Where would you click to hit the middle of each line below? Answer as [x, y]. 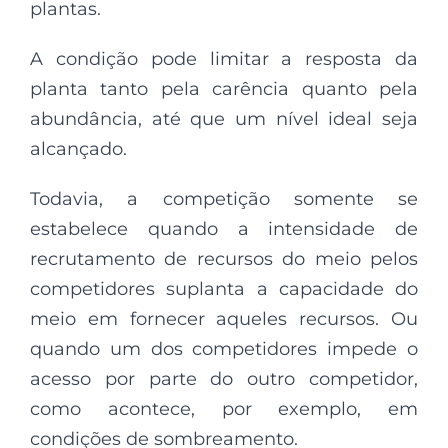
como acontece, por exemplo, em [224, 409]
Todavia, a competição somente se [224, 199]
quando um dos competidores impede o [224, 349]
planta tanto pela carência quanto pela [224, 89]
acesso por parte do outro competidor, [224, 379]
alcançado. [78, 149]
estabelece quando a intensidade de [224, 229]
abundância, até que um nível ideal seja [224, 119]
